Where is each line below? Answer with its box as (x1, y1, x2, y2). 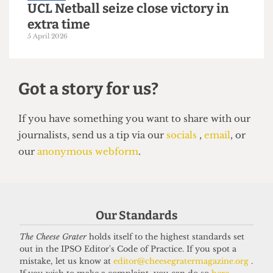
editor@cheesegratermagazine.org (113, 257, 251, 266)
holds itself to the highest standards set (87, 232, 244, 242)
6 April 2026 (29, 105, 73, 115)
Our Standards (96, 208, 177, 222)
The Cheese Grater (19, 232, 87, 242)
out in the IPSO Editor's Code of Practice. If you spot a (19, 244, 236, 254)
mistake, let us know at (19, 257, 113, 266)
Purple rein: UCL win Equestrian (29, 72, 239, 90)
